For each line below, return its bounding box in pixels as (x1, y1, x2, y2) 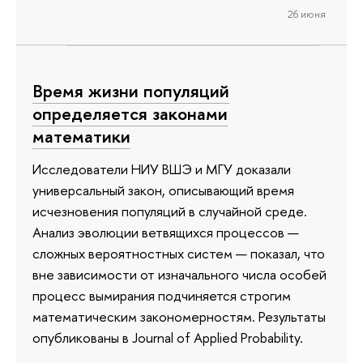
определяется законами (32, 101, 228, 126)
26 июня (287, 6, 326, 21)
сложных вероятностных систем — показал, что (32, 243, 325, 263)
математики (32, 124, 130, 149)
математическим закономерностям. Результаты (32, 306, 326, 326)
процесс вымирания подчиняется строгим (32, 285, 291, 305)
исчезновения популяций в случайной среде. (32, 201, 307, 220)
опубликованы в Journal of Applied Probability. (32, 327, 303, 347)
